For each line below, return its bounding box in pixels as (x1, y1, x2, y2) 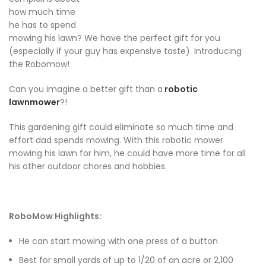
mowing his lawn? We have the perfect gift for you (9, 32, 220, 45)
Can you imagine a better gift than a (9, 83, 163, 96)
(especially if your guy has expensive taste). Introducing (9, 45, 242, 58)
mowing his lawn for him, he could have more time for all (9, 147, 246, 160)
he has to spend (9, 19, 76, 31)
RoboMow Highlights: (9, 210, 102, 223)
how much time (9, 6, 75, 18)
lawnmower (9, 96, 60, 109)
